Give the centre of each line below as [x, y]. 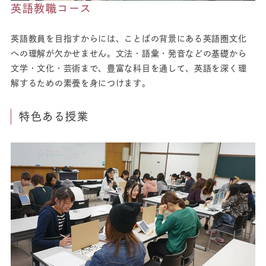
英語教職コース [51, 8]
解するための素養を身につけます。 [81, 83]
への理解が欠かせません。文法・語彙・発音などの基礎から [129, 53]
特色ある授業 [54, 116]
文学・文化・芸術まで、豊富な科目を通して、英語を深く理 [129, 68]
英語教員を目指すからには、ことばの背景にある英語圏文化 [129, 38]
